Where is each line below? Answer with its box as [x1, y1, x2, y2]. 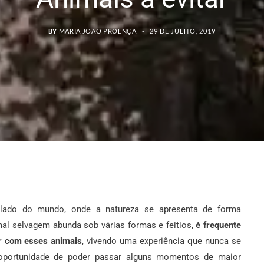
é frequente [196, 220, 241, 231]
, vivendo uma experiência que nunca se [82, 236, 242, 247]
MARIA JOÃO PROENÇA [58, 27, 137, 35]
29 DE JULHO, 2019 [149, 27, 216, 35]
